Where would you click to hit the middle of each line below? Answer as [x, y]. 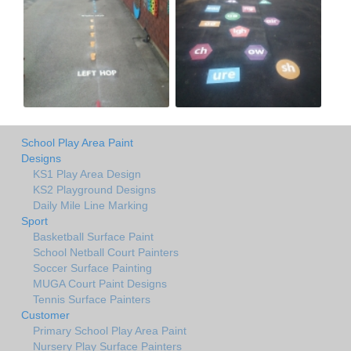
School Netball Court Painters [106, 252]
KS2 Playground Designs [94, 189]
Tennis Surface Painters [92, 299]
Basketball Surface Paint [93, 236]
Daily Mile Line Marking [90, 205]
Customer [45, 315]
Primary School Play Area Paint [110, 330]
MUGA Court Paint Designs [100, 283]
